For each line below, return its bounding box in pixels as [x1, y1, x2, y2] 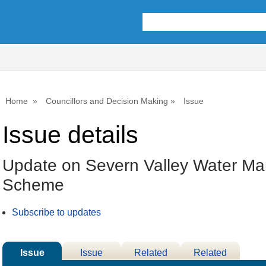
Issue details [2, 121, 138, 149]
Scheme [2, 176, 64, 195]
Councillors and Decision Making [46, 96, 168, 106]
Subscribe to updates [12, 207, 101, 218]
